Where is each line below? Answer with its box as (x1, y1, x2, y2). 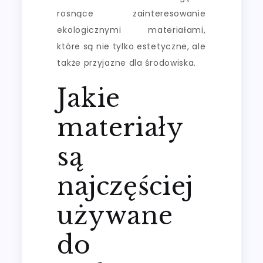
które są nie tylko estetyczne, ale (57, 40, 206, 52)
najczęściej (57, 170, 194, 201)
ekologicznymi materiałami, (57, 23, 206, 36)
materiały (57, 112, 183, 143)
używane (57, 200, 173, 231)
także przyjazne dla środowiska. (57, 56, 197, 69)
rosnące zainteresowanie (57, 7, 206, 19)
